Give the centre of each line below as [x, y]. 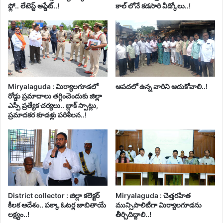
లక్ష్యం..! [19, 214]
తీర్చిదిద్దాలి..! [133, 214]
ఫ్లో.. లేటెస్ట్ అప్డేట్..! [34, 6]
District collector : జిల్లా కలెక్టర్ [54, 195]
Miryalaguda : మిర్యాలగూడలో [53, 86]
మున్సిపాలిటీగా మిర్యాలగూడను [159, 205]
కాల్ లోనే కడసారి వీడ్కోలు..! [153, 6]
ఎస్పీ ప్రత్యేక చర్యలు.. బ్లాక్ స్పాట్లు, [53, 105]
